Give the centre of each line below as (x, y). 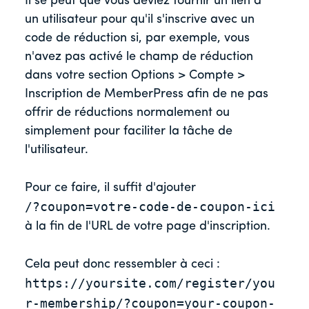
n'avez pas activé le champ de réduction (139, 57)
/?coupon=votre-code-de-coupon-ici (150, 207)
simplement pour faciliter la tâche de (129, 132)
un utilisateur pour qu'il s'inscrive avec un (140, 20)
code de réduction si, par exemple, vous (137, 39)
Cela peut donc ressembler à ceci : (122, 265)
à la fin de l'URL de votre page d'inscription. (149, 227)
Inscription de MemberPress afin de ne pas (147, 94)
